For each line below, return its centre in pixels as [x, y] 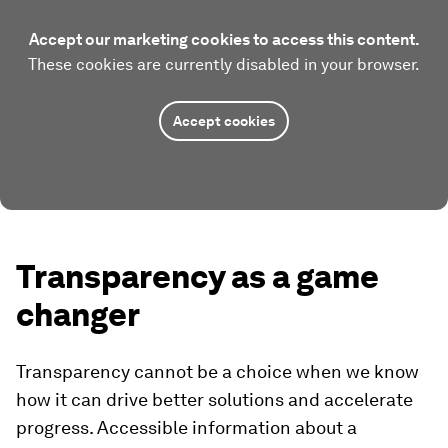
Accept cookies [224, 120]
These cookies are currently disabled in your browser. [224, 64]
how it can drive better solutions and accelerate [214, 399]
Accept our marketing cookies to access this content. [224, 39]
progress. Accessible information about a [186, 427]
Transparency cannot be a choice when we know [217, 371]
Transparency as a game [197, 276]
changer [78, 314]
